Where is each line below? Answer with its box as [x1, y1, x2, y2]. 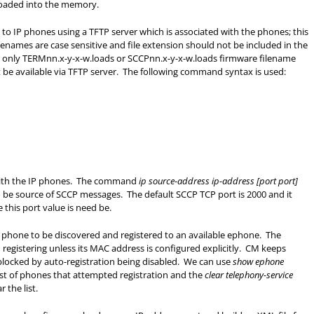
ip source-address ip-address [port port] [139, 175, 298, 187]
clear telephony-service [205, 268, 293, 281]
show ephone [233, 255, 284, 268]
